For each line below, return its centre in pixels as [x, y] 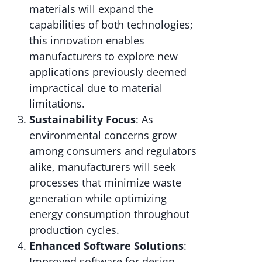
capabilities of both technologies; [111, 25]
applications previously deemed [108, 72]
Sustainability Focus [82, 120]
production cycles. [74, 230]
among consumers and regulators [113, 151]
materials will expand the [91, 9]
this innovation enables [87, 41]
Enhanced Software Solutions [106, 246]
